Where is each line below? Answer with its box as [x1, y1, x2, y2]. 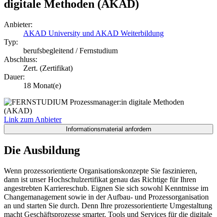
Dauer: [4, 72, 25, 81]
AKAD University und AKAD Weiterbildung [23, 29, 164, 37]
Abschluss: [4, 55, 37, 63]
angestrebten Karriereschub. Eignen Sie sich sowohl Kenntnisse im [4, 184, 208, 192]
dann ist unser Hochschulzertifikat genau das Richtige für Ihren [4, 175, 196, 184]
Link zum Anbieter [4, 115, 62, 124]
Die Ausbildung [4, 143, 80, 156]
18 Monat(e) [23, 81, 61, 90]
